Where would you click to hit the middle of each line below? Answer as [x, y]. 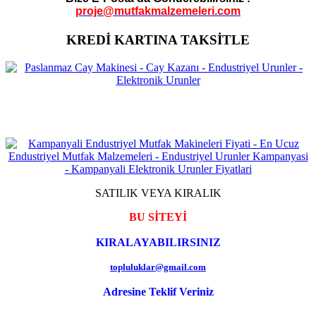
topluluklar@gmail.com [158, 267]
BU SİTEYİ [158, 217]
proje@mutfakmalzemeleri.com [158, 11]
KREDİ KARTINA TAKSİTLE [158, 40]
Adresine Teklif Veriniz [158, 291]
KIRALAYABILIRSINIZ [158, 242]
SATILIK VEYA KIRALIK [158, 193]
